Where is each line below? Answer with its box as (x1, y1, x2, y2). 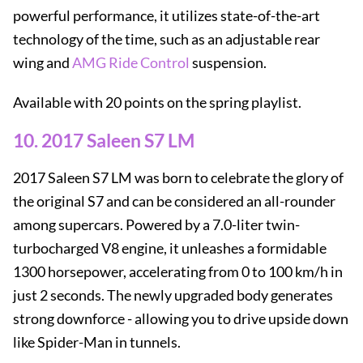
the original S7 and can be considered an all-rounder (13, 192, 335, 210)
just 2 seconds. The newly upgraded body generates (13, 286, 333, 304)
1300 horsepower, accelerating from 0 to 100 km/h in (13, 263, 343, 280)
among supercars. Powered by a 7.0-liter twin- (13, 216, 300, 233)
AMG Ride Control (72, 53, 190, 71)
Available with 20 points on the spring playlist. (13, 93, 301, 111)
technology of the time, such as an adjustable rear (13, 30, 320, 48)
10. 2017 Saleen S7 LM (13, 129, 194, 152)
